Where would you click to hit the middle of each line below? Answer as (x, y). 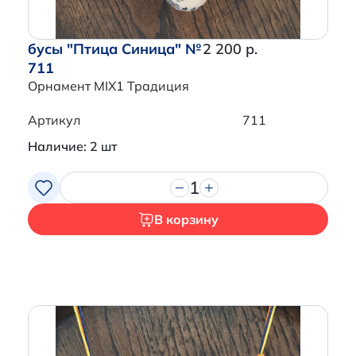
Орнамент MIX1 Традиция (108, 86)
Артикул (54, 120)
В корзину (186, 220)
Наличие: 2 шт (72, 147)
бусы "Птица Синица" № (114, 49)
